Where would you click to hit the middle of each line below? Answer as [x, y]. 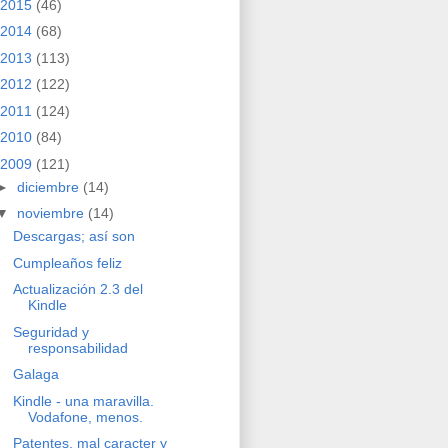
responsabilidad [77, 347]
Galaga [35, 374]
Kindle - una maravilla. [83, 400]
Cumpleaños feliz [67, 262]
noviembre [52, 213]
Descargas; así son [73, 236]
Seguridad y [50, 331]
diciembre [49, 186]
